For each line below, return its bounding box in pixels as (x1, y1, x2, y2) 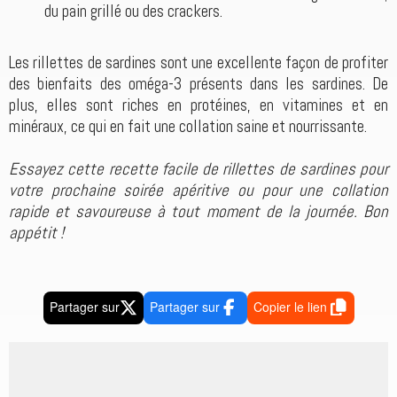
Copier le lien (253, 297, 331, 315)
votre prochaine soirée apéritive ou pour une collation (9, 178, 388, 201)
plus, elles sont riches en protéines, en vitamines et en (9, 93, 388, 116)
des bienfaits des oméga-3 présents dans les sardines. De (9, 72, 388, 95)
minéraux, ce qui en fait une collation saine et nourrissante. (9, 114, 367, 137)
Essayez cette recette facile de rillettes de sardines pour (9, 157, 388, 180)
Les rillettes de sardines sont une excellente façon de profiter (9, 51, 388, 74)
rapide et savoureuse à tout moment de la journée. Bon (9, 199, 388, 222)
